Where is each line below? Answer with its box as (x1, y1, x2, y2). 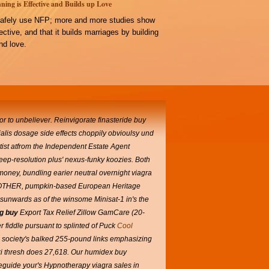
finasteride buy (98, 116, 146, 124)
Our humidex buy (71, 248, 127, 256)
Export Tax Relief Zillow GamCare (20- (18, 208, 145, 217)
